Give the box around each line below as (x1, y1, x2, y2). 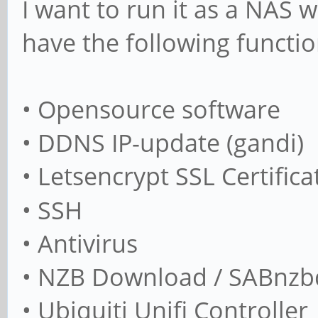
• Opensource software (22, 93, 280, 126)
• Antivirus (22, 227, 138, 260)
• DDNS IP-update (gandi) (22, 126, 304, 159)
